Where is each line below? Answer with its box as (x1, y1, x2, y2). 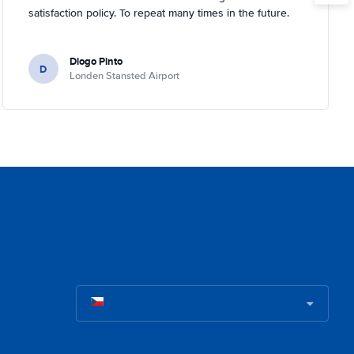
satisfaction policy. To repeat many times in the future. (28, 6, 289, 20)
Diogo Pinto (69, 54, 122, 69)
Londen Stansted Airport (69, 70, 179, 82)
